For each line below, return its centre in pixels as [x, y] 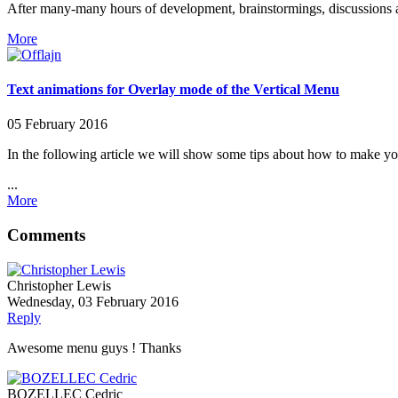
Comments [46, 235]
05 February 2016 [57, 124]
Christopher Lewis [59, 285]
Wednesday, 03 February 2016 [93, 301]
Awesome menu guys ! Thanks [94, 347]
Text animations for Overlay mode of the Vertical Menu [173, 89]
